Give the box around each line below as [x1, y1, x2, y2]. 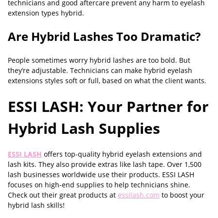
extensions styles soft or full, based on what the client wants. [8, 76, 206, 85]
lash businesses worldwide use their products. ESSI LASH [8, 170, 194, 179]
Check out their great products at [8, 190, 118, 200]
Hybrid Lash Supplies [8, 118, 160, 138]
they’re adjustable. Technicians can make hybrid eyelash [8, 66, 192, 75]
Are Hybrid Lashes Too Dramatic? [8, 28, 200, 44]
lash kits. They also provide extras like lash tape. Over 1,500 [8, 160, 201, 169]
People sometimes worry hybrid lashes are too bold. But [8, 55, 190, 65]
